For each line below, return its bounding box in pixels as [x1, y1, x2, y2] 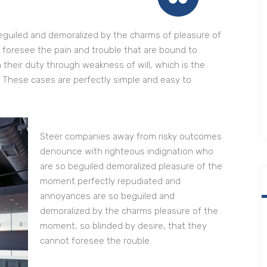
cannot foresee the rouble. [39, 235, 151, 247]
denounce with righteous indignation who [39, 146, 213, 157]
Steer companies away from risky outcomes [39, 131, 222, 142]
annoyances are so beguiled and [39, 191, 175, 202]
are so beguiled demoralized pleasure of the [39, 161, 222, 172]
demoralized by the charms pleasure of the [39, 206, 218, 217]
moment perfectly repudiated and [39, 176, 181, 187]
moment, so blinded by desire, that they [39, 221, 207, 232]
